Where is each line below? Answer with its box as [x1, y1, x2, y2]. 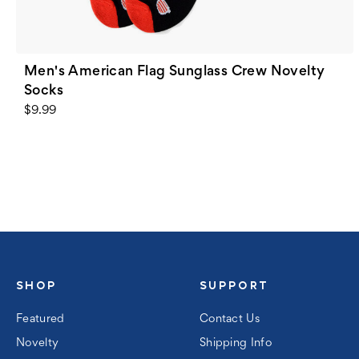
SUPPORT [199, 278, 269, 292]
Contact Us [199, 313, 260, 325]
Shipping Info [250, 337, 272, 349]
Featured [16, 313, 65, 325]
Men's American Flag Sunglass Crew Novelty [24, 65, 325, 79]
